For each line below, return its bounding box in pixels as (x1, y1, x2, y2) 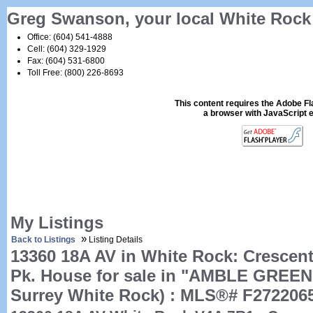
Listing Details (87, 235, 143, 245)
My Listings (10, 213, 103, 232)
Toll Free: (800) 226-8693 (27, 68, 124, 78)
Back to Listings (11, 235, 75, 245)
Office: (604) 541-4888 (27, 32, 112, 42)
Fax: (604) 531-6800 (27, 56, 105, 66)
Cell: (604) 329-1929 (27, 44, 106, 54)
